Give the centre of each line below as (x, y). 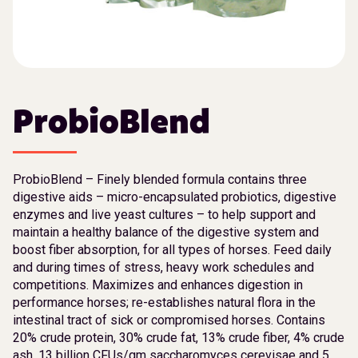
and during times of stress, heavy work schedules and (163, 267)
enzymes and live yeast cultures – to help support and (164, 214)
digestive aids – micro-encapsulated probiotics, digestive (175, 197)
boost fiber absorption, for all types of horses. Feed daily (172, 249)
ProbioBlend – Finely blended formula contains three (160, 179)
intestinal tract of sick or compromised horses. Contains (169, 320)
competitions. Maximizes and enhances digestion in (158, 284)
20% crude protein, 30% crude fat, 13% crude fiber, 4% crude (179, 337)
